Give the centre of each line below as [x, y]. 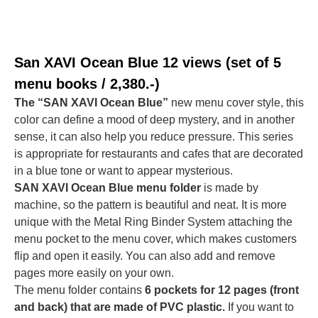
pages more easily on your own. [94, 273]
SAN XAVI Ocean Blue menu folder [108, 188]
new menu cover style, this [236, 103]
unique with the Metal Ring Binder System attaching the [153, 222]
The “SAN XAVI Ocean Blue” [91, 103]
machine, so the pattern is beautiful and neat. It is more [150, 205]
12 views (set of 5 [220, 62]
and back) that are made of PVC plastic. [120, 307]
